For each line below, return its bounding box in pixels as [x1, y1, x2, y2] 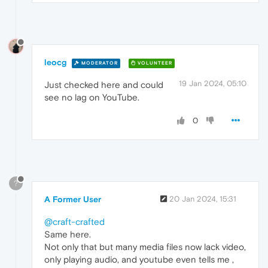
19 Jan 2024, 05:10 [179, 79, 246, 89]
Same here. [44, 229, 91, 239]
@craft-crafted [44, 216, 105, 227]
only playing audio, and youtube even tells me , [44, 254, 234, 264]
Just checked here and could [44, 80, 163, 90]
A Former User [44, 194, 101, 204]
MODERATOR [80, 60, 118, 66]
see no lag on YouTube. [44, 92, 139, 103]
